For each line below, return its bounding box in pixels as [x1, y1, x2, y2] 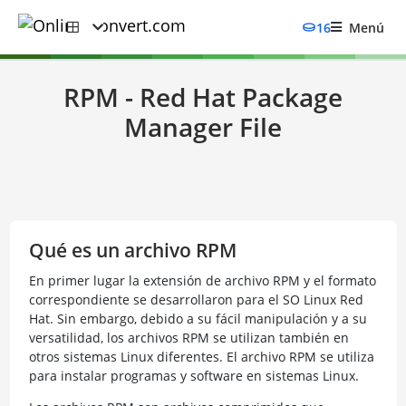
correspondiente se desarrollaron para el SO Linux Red [28, 291, 363, 308]
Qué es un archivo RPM [28, 237, 237, 263]
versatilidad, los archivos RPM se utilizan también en [28, 329, 349, 346]
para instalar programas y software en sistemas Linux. [28, 367, 359, 384]
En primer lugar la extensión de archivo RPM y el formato [28, 272, 376, 289]
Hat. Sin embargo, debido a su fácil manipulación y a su [28, 310, 367, 327]
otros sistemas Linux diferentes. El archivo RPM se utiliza [28, 348, 374, 365]
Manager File [124, 110, 282, 144]
